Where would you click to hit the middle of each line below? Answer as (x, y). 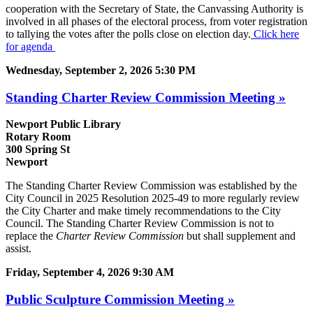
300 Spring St (38, 150)
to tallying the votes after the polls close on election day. (128, 34)
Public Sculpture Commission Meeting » (120, 300)
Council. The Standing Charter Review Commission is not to (140, 224)
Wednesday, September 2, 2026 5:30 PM (101, 71)
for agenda (30, 47)
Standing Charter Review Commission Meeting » (146, 97)
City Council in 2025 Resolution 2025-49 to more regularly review (153, 198)
